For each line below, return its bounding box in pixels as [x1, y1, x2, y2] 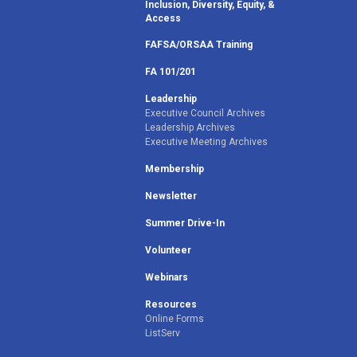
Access [145, 12, 181, 24]
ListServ [145, 327, 180, 339]
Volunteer [145, 244, 191, 256]
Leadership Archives [145, 121, 235, 133]
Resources [145, 298, 197, 310]
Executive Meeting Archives [145, 135, 268, 147]
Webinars [145, 271, 188, 283]
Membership [145, 163, 204, 175]
